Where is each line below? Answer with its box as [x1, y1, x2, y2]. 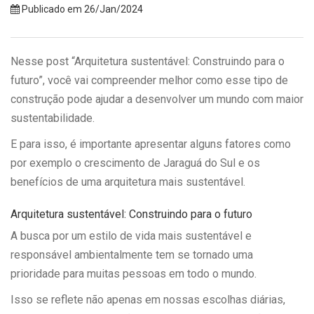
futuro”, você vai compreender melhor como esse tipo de [11, 74, 288, 88]
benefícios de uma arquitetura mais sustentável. [11, 175, 245, 189]
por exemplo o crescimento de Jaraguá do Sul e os [11, 156, 260, 170]
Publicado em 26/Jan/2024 [20, 4, 143, 15]
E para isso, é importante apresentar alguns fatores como [11, 137, 291, 151]
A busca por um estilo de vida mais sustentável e [11, 229, 252, 243]
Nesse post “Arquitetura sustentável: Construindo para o [11, 55, 285, 69]
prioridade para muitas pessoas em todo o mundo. [11, 267, 259, 281]
